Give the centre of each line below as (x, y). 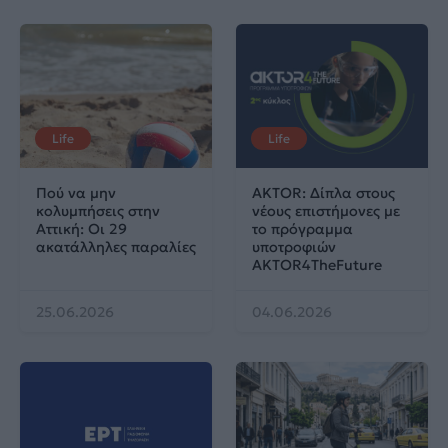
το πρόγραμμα (302, 228)
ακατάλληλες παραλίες (116, 246)
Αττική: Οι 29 (81, 228)
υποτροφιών (294, 246)
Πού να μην (76, 192)
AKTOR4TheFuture (317, 264)
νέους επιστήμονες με (326, 210)
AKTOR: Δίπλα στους (323, 192)
